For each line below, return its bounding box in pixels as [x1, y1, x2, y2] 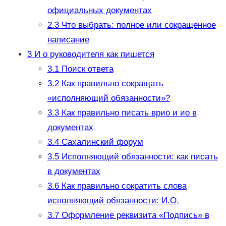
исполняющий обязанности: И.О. [47, 196, 179, 206]
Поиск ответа [59, 64, 114, 74]
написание [47, 35, 89, 45]
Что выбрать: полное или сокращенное [59, 20, 216, 30]
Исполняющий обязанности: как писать [59, 152, 218, 162]
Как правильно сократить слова [59, 181, 187, 191]
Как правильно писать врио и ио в [59, 108, 197, 118]
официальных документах [47, 6, 152, 16]
